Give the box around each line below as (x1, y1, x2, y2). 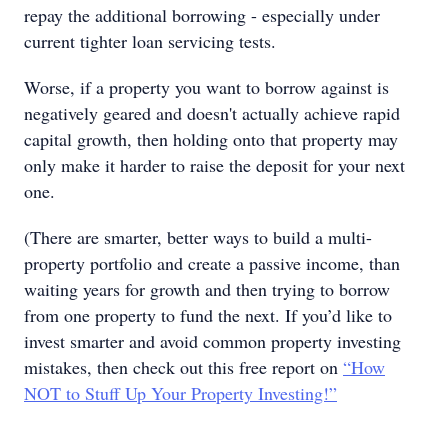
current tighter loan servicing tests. (24, 29, 276, 53)
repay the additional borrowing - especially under (24, 3, 380, 27)
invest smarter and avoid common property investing (24, 329, 401, 353)
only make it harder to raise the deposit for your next (24, 153, 405, 177)
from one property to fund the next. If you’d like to (24, 303, 392, 327)
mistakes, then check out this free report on (24, 355, 343, 379)
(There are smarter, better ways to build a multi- (24, 225, 372, 249)
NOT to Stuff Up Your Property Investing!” (24, 381, 337, 405)
